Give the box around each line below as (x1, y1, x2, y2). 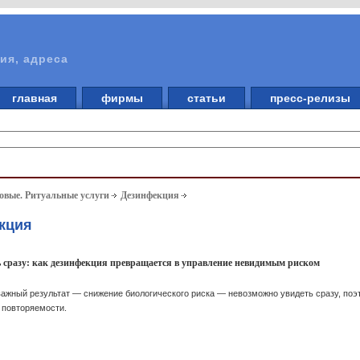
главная (6, 92, 63, 104)
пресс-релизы (264, 92, 357, 104)
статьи (181, 92, 232, 104)
